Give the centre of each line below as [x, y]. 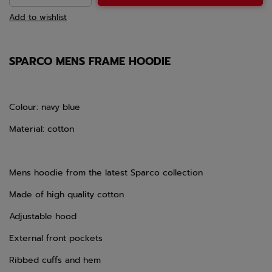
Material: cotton [42, 129]
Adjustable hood [43, 217]
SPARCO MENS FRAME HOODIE [90, 62]
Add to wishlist [38, 18]
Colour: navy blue [45, 107]
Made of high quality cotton [66, 195]
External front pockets [56, 239]
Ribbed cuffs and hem [55, 260]
